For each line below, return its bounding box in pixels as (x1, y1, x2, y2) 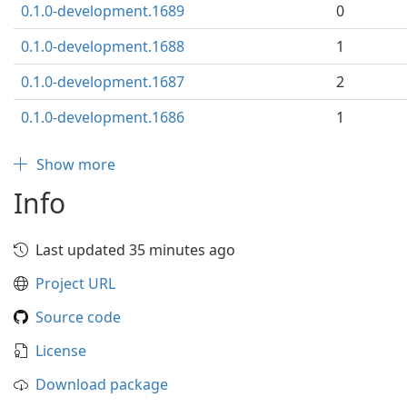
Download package (35, 374, 168, 394)
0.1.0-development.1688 (21, 36, 184, 56)
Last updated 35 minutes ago (35, 240, 235, 260)
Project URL (35, 273, 115, 293)
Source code (35, 307, 121, 327)
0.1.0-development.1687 (21, 72, 184, 92)
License (35, 341, 86, 361)
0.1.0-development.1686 (21, 107, 184, 127)
